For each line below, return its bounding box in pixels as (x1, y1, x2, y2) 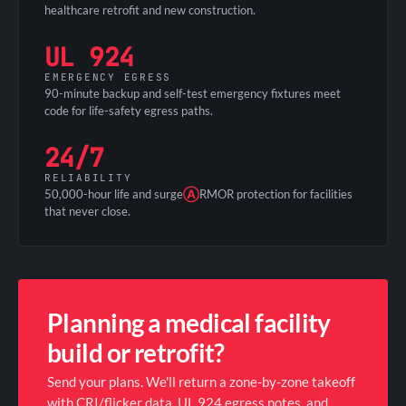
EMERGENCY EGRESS (44, 70, 172, 83)
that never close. (44, 203, 130, 218)
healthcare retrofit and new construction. (44, 2, 256, 17)
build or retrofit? (47, 336, 225, 368)
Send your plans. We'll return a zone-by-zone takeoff (47, 372, 355, 390)
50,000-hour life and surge (44, 186, 183, 201)
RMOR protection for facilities (199, 186, 353, 201)
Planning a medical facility (47, 306, 331, 338)
